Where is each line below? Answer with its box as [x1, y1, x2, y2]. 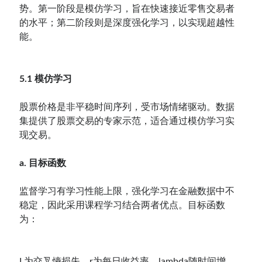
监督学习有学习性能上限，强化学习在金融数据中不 [19, 186, 235, 196]
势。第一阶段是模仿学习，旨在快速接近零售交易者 [19, 4, 235, 13]
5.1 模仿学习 [19, 74, 73, 84]
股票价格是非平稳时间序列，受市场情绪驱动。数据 [19, 102, 235, 112]
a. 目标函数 [19, 158, 67, 168]
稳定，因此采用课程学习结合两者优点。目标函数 [19, 200, 226, 210]
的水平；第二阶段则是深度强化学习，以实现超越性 [19, 18, 235, 27]
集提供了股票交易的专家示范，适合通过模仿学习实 [19, 116, 235, 126]
